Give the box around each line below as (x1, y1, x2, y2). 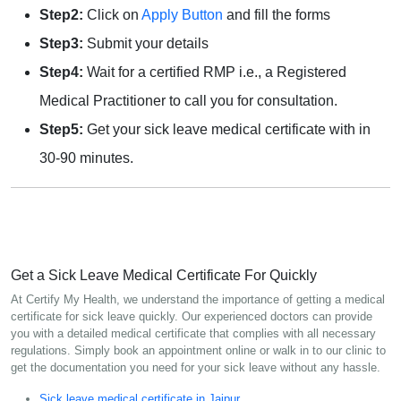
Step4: (39, 64, 83, 80)
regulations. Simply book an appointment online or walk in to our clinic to (11, 343, 386, 357)
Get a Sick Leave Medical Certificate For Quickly (11, 267, 317, 283)
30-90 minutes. (39, 149, 133, 166)
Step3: (39, 35, 83, 51)
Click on (83, 6, 141, 22)
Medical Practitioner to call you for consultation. (39, 92, 337, 108)
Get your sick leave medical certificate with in (83, 121, 371, 137)
